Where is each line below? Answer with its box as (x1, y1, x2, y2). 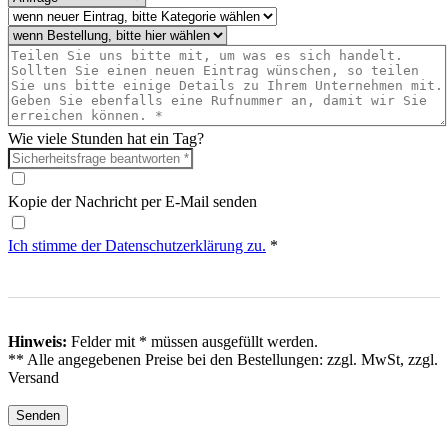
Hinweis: (8, 333, 67, 351)
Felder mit (67, 333, 139, 351)
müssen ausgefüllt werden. (147, 333, 318, 351)
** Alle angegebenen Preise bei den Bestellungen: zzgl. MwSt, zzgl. (8, 351, 438, 369)
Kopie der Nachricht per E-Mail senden (8, 192, 257, 210)
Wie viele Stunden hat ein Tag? (8, 129, 204, 147)
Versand (8, 369, 59, 387)
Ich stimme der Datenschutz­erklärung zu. (8, 236, 266, 254)
